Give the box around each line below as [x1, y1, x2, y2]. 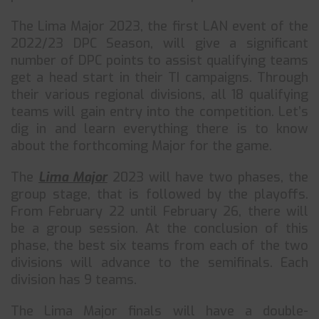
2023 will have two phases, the [107, 169, 308, 186]
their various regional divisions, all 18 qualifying [11, 86, 308, 103]
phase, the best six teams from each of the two [11, 237, 308, 254]
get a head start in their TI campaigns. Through [11, 69, 308, 86]
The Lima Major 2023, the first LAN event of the [11, 18, 308, 35]
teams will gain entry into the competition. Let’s [11, 103, 308, 120]
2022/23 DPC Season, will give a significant [11, 35, 308, 52]
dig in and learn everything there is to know [11, 120, 308, 137]
